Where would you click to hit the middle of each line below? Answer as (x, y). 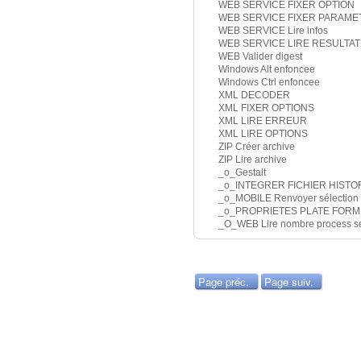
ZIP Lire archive (253, 160)
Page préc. (224, 282)
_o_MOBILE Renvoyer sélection (288, 199)
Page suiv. (288, 282)
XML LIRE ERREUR (263, 121)
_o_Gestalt (242, 173)
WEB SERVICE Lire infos (273, 31)
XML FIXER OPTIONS (266, 108)
